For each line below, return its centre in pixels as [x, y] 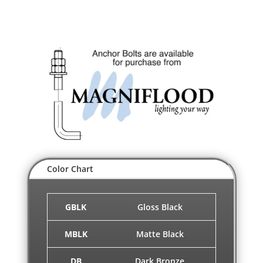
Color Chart [70, 168]
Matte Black [160, 234]
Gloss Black [160, 207]
